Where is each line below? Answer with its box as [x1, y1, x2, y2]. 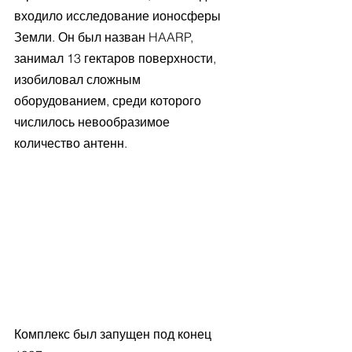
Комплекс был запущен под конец [14, 326, 214, 343]
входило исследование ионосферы [14, 7, 224, 24]
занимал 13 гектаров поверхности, [14, 49, 219, 66]
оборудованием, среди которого [14, 92, 204, 108]
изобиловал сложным [14, 71, 144, 87]
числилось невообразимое [14, 113, 173, 130]
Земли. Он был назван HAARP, [14, 28, 196, 45]
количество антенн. [14, 134, 130, 151]
